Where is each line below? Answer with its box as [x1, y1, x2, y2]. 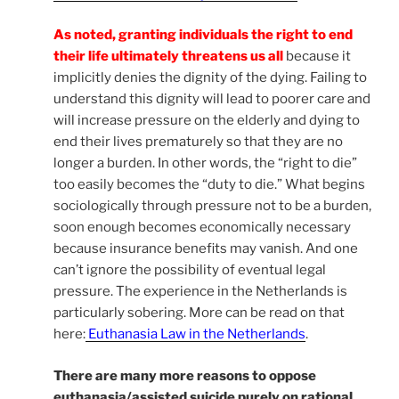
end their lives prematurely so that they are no [53, 134, 343, 151]
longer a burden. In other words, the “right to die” [53, 155, 357, 172]
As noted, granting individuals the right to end [53, 27, 353, 44]
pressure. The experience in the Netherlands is [53, 283, 347, 300]
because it [283, 48, 351, 65]
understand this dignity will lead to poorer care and [53, 91, 370, 108]
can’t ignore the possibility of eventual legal [53, 262, 326, 279]
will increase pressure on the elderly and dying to [53, 112, 360, 129]
